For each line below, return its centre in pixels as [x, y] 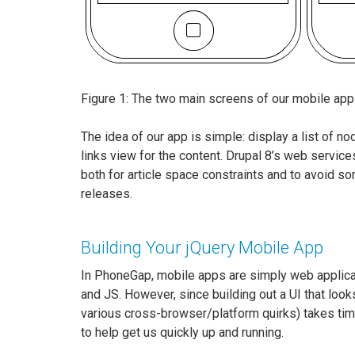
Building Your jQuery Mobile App [202, 248]
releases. [107, 194]
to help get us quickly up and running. [182, 332]
